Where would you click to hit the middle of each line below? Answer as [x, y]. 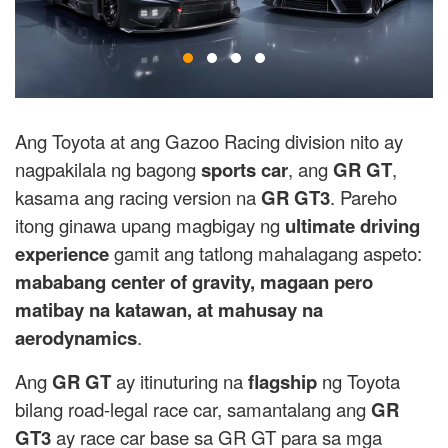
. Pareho [363, 197]
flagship [282, 382]
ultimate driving [352, 226]
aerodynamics [76, 338]
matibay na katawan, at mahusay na [169, 310]
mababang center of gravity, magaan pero [194, 282]
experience [62, 254]
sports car [244, 170]
